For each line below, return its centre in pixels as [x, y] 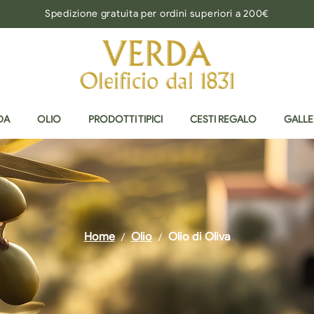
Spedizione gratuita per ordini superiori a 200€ [157, 14]
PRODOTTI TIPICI [125, 120]
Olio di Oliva [199, 237]
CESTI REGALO [223, 120]
